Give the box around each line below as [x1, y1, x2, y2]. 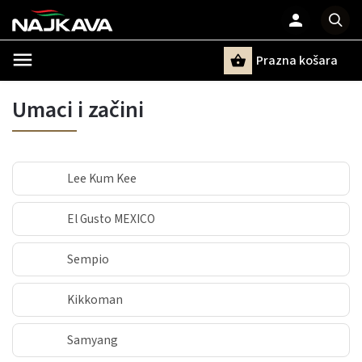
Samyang [67, 331, 118, 349]
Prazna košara [256, 52, 338, 69]
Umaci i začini [12, 94, 144, 126]
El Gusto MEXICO [67, 210, 155, 228]
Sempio [67, 250, 109, 268]
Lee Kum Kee [67, 170, 137, 187]
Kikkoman [67, 291, 123, 309]
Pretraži [66, 82, 118, 95]
